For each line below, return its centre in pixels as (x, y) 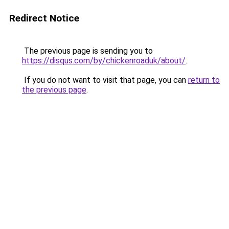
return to (204, 80)
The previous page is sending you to (87, 51)
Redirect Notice (44, 18)
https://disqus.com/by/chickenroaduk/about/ (104, 61)
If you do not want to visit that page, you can (105, 80)
